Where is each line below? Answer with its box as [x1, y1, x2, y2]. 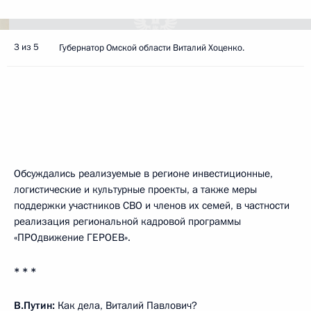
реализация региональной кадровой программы [14, 215, 241, 228]
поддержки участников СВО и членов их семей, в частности [14, 199, 289, 212]
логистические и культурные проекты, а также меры [14, 183, 257, 196]
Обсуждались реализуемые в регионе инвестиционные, [14, 167, 273, 180]
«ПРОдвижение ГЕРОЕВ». [14, 230, 131, 244]
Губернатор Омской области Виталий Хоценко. [59, 42, 244, 54]
